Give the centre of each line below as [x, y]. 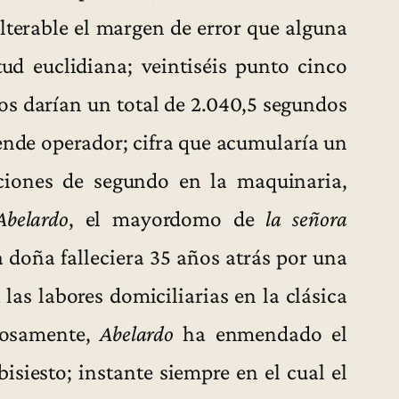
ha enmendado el [261, 333]
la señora [306, 218]
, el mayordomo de [167, 218]
